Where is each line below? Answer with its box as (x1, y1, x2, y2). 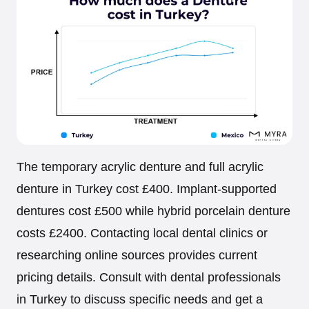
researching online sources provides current (17, 248, 257, 262)
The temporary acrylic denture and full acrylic (17, 159, 263, 174)
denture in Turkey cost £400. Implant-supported (17, 181, 277, 196)
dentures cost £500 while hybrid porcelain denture (17, 203, 290, 218)
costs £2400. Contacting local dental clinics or (17, 226, 268, 240)
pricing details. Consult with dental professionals (17, 270, 281, 284)
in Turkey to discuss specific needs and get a (17, 292, 263, 306)
